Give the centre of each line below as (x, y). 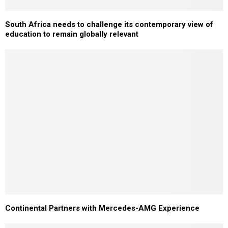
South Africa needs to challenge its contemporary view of (109, 24)
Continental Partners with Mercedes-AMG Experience (102, 208)
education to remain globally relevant (72, 34)
